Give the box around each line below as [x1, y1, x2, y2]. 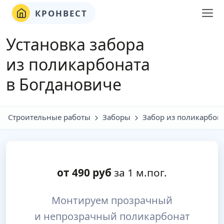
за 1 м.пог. [111, 165, 167, 179]
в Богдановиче [6, 73, 121, 95]
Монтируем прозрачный [51, 193, 172, 207]
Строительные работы [8, 112, 90, 122]
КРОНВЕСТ [32, 7, 87, 19]
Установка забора [6, 33, 144, 55]
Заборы [102, 112, 130, 122]
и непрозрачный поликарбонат [34, 209, 190, 223]
